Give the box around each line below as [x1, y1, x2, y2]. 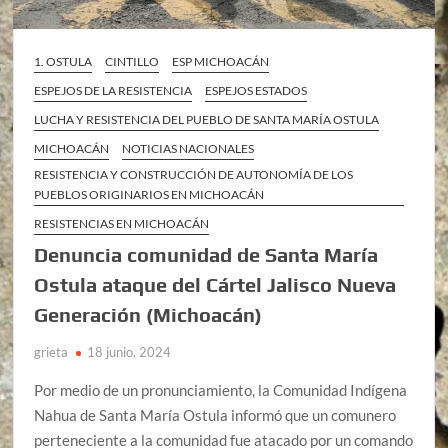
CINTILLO [105, 54, 160, 70]
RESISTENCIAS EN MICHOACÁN [34, 216, 210, 232]
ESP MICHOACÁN [172, 54, 270, 70]
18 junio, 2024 [87, 344, 172, 361]
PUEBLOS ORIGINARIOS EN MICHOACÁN [34, 187, 265, 203]
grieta [34, 344, 69, 361]
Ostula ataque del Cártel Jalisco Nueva [34, 273, 397, 297]
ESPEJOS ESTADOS [205, 83, 308, 99]
